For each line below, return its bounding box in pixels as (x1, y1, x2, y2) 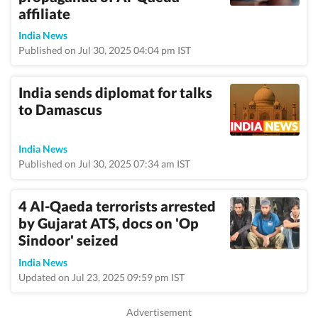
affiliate (18, 5, 70, 22)
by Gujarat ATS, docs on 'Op (18, 214, 199, 231)
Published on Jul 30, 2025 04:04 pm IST (18, 44, 191, 56)
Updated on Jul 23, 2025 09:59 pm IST (18, 271, 185, 283)
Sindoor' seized (18, 231, 119, 248)
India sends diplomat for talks (18, 84, 212, 101)
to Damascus (18, 101, 102, 118)
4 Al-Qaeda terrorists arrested (18, 197, 216, 214)
